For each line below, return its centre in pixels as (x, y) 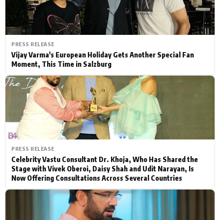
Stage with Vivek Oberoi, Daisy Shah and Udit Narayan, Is (103, 168)
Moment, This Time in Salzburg (61, 64)
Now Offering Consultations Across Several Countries (97, 178)
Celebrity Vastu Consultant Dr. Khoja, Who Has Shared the (105, 159)
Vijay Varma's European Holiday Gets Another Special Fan (103, 55)
